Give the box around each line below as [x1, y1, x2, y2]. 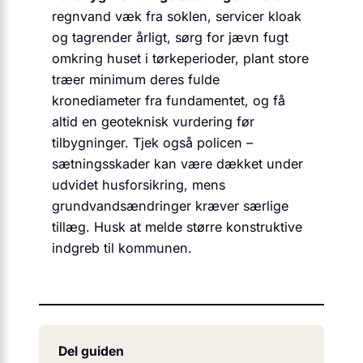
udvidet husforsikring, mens [52, 176, 225, 193]
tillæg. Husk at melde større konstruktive [52, 218, 302, 235]
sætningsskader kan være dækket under [52, 155, 303, 172]
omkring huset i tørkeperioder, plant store [52, 49, 309, 66]
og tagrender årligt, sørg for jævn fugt [52, 28, 288, 45]
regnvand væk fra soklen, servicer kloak [52, 7, 301, 24]
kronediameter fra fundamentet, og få [52, 92, 285, 109]
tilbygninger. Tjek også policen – [52, 134, 253, 151]
